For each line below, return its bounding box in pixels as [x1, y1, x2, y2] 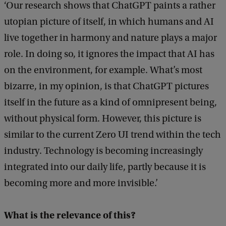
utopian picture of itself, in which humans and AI [4, 16, 214, 28]
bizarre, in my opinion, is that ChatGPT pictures [4, 81, 209, 92]
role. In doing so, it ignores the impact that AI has [4, 48, 214, 60]
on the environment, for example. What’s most [4, 65, 202, 76]
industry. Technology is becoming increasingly [4, 145, 203, 157]
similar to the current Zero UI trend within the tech [4, 129, 221, 141]
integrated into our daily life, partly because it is [4, 161, 206, 173]
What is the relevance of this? [4, 209, 136, 221]
